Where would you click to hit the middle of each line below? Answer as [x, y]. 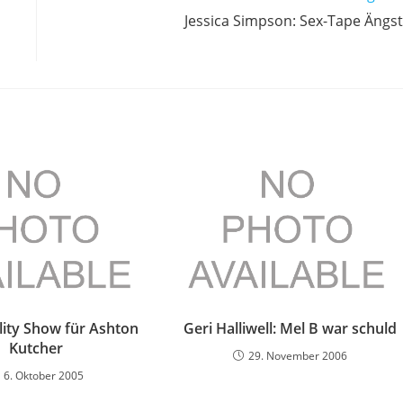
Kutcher [36, 349]
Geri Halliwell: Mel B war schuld [290, 329]
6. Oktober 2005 [44, 376]
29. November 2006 [297, 356]
